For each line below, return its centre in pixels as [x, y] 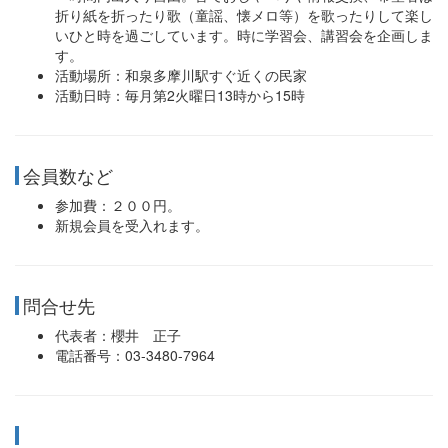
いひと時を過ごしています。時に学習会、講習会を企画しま [244, 35]
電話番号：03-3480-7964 [135, 355]
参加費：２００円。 [118, 205]
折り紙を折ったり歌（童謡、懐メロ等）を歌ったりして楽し [244, 15]
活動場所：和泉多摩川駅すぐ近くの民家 [181, 75]
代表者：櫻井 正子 [118, 335]
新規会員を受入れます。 [132, 225]
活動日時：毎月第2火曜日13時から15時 [180, 95]
